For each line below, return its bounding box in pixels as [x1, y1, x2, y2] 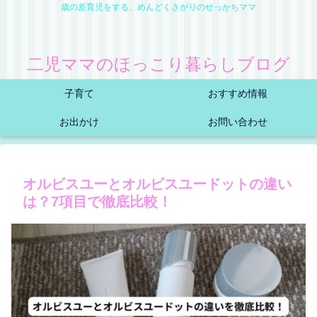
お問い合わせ [208, 116, 267, 127]
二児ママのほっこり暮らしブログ [27, 54, 290, 74]
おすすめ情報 [208, 88, 267, 99]
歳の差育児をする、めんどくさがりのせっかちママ [61, 2, 256, 12]
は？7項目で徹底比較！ [23, 194, 172, 209]
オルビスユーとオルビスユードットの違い [23, 176, 292, 192]
